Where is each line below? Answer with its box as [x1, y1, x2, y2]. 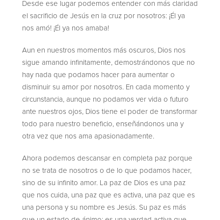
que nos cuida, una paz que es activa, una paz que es [22, 190, 195, 200]
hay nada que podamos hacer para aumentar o [22, 69, 175, 80]
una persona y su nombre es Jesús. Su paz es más [22, 202, 186, 213]
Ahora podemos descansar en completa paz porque [22, 153, 192, 164]
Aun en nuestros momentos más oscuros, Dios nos [22, 45, 186, 55]
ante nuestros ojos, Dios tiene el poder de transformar [22, 106, 197, 117]
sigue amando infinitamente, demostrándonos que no [22, 57, 195, 68]
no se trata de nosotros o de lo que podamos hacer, [22, 165, 192, 176]
